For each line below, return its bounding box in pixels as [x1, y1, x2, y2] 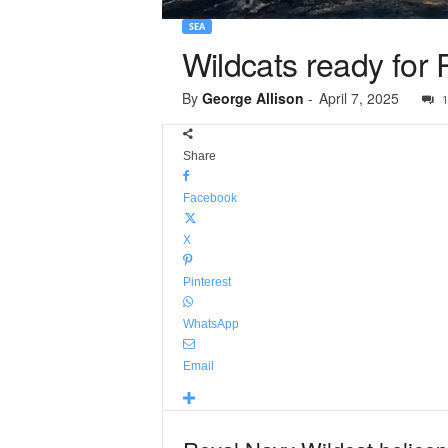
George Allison [201, 88, 304, 108]
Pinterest [182, 275, 231, 289]
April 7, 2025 [318, 88, 399, 108]
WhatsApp [182, 317, 239, 331]
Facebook [182, 191, 237, 205]
